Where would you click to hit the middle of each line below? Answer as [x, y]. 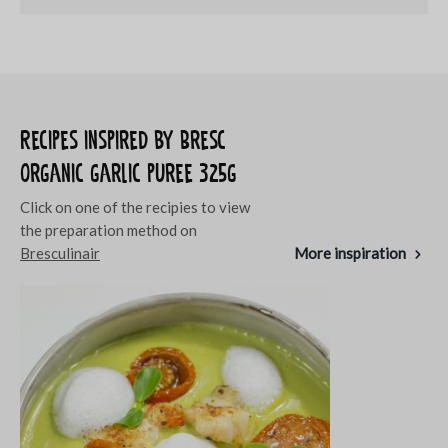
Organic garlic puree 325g [128, 173]
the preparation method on [108, 229]
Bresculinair [60, 252]
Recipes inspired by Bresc [123, 140]
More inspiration [350, 252]
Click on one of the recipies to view [135, 206]
